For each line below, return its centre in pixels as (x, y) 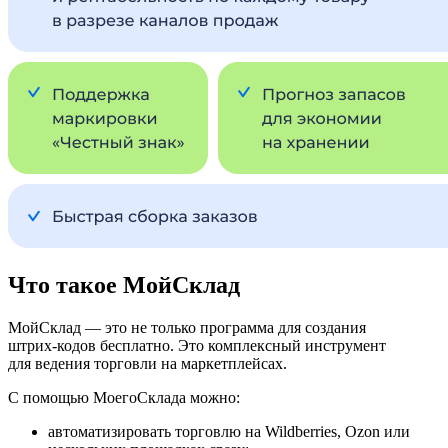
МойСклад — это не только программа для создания (187, 328)
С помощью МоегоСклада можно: (124, 398)
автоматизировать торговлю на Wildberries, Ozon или (229, 432)
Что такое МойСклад (124, 285)
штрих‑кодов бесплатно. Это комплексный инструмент (197, 346)
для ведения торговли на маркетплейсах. (147, 364)
